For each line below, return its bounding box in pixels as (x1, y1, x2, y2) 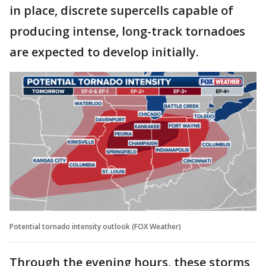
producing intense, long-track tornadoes (9, 23, 245, 39)
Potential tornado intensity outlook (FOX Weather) (9, 221, 181, 232)
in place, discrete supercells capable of (9, 2, 233, 18)
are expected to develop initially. (9, 43, 199, 60)
